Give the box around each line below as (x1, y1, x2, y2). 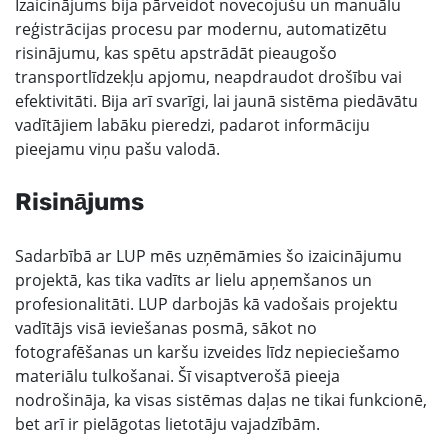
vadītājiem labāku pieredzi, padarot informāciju (15, 114, 370, 136)
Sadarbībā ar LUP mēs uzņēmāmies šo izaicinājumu (15, 245, 402, 267)
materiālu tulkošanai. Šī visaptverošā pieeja (15, 365, 340, 387)
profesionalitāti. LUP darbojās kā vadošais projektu (15, 293, 398, 315)
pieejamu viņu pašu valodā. (15, 138, 220, 160)
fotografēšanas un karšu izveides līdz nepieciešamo (15, 341, 400, 363)
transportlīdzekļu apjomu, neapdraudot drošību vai (15, 66, 402, 88)
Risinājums (15, 188, 144, 216)
